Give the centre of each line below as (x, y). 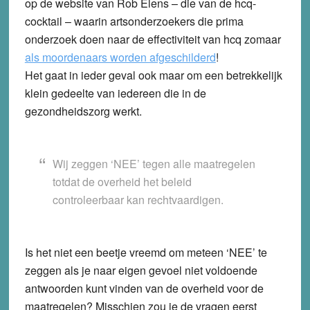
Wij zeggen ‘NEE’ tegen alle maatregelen (154, 163)
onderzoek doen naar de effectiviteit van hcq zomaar (153, 39)
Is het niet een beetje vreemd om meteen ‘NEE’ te (146, 252)
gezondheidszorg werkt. (83, 111)
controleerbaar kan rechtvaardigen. (138, 199)
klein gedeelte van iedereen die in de (115, 93)
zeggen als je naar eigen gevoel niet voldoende (141, 270)
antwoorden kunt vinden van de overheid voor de (144, 288)
